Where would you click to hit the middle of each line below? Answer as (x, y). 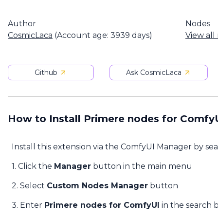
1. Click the (33, 166)
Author (22, 24)
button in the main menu (142, 166)
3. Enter (28, 205)
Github (46, 73)
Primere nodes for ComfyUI (102, 205)
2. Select (29, 186)
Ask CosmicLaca (154, 73)
